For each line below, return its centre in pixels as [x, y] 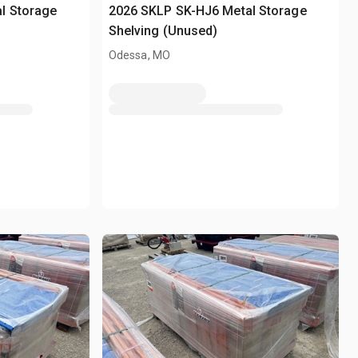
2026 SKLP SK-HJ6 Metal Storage [207, 11]
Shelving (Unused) [163, 31]
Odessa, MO [139, 56]
